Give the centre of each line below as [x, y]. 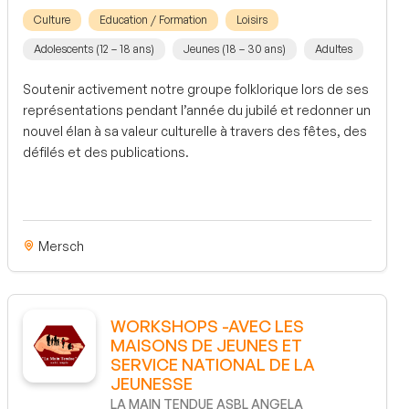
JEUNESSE [152, 383]
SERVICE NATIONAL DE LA [213, 364]
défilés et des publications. [106, 152]
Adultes [334, 49]
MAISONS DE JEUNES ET [206, 345]
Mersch [60, 246]
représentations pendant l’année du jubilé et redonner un [197, 110]
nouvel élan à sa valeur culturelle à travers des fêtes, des [195, 131]
